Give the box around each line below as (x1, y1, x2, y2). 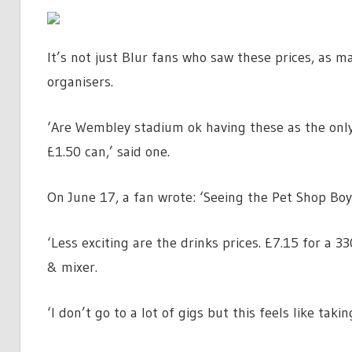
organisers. (46, 73, 113, 91)
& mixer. (46, 258, 97, 277)
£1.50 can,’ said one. (46, 143, 170, 161)
